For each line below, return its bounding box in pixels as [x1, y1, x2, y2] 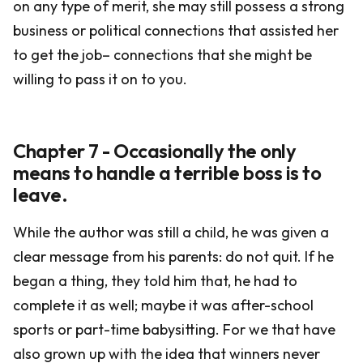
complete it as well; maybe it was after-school [13, 296, 314, 314]
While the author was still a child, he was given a [13, 223, 329, 241]
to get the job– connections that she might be [13, 45, 312, 64]
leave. [13, 182, 68, 207]
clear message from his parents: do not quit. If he [13, 247, 334, 266]
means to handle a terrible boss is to [13, 160, 322, 185]
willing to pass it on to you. [13, 70, 187, 88]
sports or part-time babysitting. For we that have [13, 320, 335, 339]
